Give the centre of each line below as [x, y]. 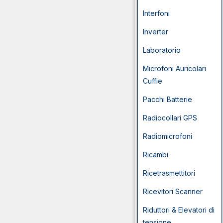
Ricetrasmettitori [169, 173]
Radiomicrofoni [167, 136]
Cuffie [153, 81]
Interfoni [156, 13]
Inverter [156, 32]
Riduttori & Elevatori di [179, 210]
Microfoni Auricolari [174, 68]
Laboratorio [162, 50]
